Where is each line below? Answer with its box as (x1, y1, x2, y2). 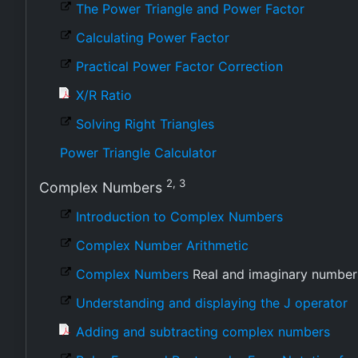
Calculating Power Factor (76, 30, 229, 46)
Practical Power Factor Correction (76, 58, 283, 74)
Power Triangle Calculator (60, 145, 217, 161)
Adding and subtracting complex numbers (76, 324, 330, 340)
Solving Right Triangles (76, 116, 214, 132)
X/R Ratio (76, 87, 132, 103)
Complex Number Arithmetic (76, 237, 249, 253)
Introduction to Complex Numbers (76, 209, 283, 225)
